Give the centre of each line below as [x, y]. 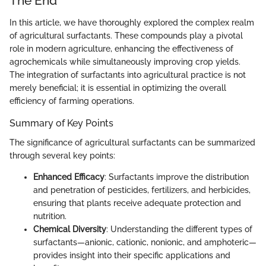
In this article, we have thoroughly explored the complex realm [132, 23]
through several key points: [62, 155]
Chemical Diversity [70, 229]
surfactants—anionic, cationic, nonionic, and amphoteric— [145, 242]
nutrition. [50, 216]
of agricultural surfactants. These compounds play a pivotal [126, 36]
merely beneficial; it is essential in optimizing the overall [118, 88]
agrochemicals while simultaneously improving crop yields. [125, 62]
